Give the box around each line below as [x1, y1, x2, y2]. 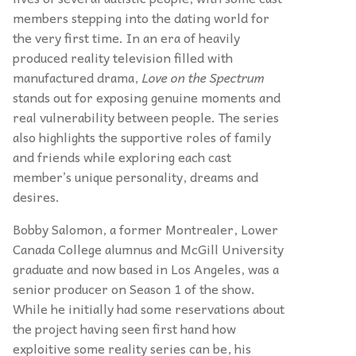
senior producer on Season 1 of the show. [13, 278, 255, 299]
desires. [13, 186, 60, 207]
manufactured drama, [13, 67, 141, 87]
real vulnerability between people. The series [13, 106, 279, 127]
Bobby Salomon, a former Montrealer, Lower [13, 219, 278, 239]
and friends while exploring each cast [13, 146, 231, 167]
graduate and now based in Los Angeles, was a [13, 258, 279, 279]
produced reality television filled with [13, 47, 233, 68]
